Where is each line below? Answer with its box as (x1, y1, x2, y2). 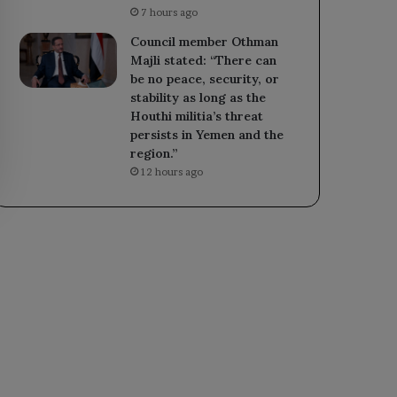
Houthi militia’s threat (130, 108, 264, 125)
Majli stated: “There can (130, 52, 277, 69)
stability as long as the (130, 90, 267, 106)
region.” (130, 145, 178, 162)
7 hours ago (141, 6, 198, 19)
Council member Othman (130, 34, 279, 51)
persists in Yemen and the (130, 127, 284, 144)
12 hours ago (141, 166, 204, 179)
